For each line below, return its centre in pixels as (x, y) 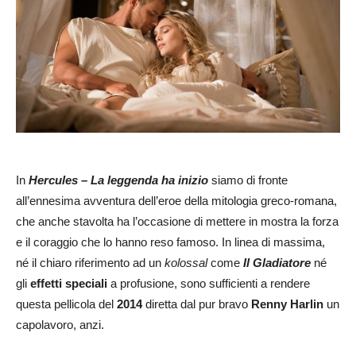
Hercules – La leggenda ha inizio (118, 180)
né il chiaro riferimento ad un (90, 262)
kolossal (186, 262)
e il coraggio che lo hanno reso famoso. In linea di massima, (170, 242)
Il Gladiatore (277, 262)
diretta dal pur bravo (197, 304)
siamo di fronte (248, 180)
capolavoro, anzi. (60, 324)
